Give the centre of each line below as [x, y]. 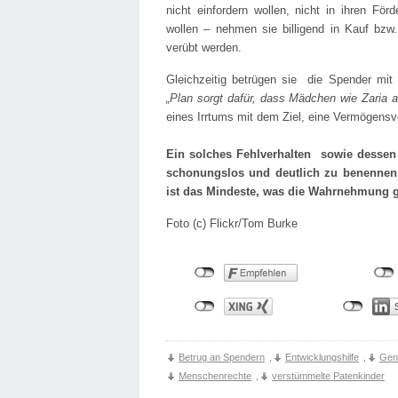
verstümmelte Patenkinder [328, 376]
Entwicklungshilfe [322, 357]
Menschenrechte [215, 376]
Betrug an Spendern [222, 357]
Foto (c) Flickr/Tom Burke [232, 223]
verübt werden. [204, 48]
